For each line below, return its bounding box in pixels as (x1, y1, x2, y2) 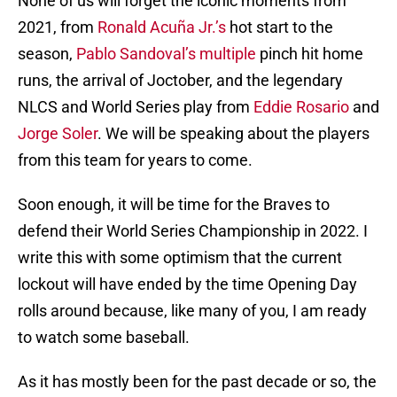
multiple (199, 44, 256, 64)
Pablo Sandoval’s (73, 44, 196, 64)
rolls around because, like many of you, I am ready (18, 301, 367, 321)
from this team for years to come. (18, 151, 253, 170)
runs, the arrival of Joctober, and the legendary (18, 71, 343, 90)
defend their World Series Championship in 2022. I (18, 222, 368, 241)
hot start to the (226, 18, 333, 37)
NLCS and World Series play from (18, 97, 253, 117)
